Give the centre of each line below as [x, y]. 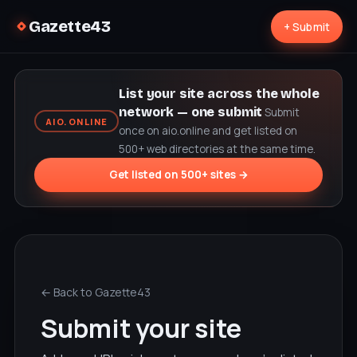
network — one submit [191, 112]
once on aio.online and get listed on [208, 131]
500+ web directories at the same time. [218, 149]
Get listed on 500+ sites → [178, 175]
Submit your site [141, 328]
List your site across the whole [219, 94]
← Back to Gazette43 [96, 292]
